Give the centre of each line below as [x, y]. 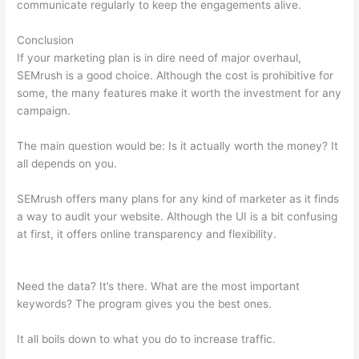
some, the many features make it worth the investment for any [179, 93]
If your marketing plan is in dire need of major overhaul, [159, 57]
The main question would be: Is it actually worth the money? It [178, 145]
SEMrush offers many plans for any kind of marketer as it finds [178, 198]
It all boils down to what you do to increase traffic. [147, 339]
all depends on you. [67, 163]
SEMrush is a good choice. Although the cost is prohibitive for [175, 75]
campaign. [46, 110]
